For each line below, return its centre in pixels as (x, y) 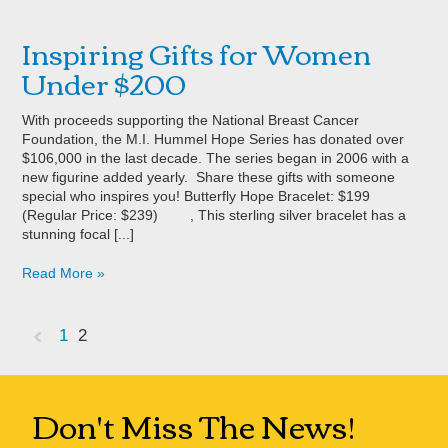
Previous (60, 382)
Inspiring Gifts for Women (197, 51)
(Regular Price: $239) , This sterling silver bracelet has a (214, 214)
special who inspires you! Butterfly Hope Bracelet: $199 (196, 195)
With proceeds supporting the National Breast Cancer (191, 119)
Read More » (64, 272)
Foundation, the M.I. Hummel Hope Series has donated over (213, 138)
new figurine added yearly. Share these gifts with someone (209, 176)
